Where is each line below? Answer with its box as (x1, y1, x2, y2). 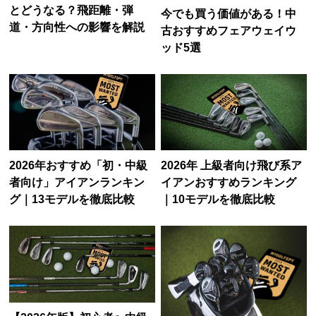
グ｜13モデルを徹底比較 (9, 193, 135, 206)
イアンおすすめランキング (161, 176, 297, 189)
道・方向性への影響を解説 (9, 20, 145, 33)
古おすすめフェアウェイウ (161, 25, 297, 37)
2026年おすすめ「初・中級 (9, 159, 148, 172)
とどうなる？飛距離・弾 (9, 4, 134, 16)
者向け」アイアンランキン (9, 176, 145, 189)
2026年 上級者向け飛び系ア (161, 159, 303, 172)
